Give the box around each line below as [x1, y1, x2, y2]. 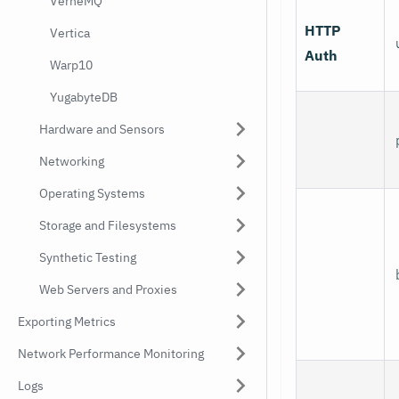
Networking [39, 153, 104, 169]
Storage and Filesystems [39, 217, 176, 233]
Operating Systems [39, 185, 145, 201]
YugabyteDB [50, 89, 118, 105]
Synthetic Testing [39, 249, 136, 265]
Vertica [50, 25, 90, 41]
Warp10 [50, 57, 93, 73]
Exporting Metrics [18, 313, 116, 330]
